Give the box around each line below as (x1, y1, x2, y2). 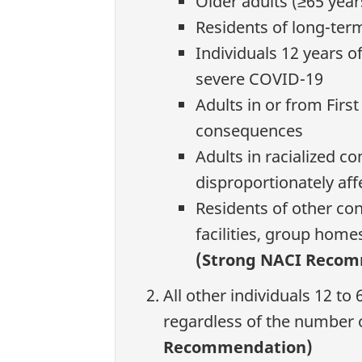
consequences (196, 120, 303, 142)
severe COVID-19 (196, 68, 323, 90)
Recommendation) (163, 335, 313, 358)
